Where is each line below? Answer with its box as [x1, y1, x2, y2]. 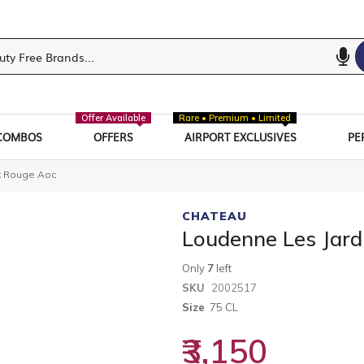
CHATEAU [182, 208, 247, 223]
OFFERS [93, 128, 133, 145]
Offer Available [80, 111, 145, 123]
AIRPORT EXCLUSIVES [184, 128, 297, 145]
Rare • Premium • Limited [179, 111, 292, 123]
